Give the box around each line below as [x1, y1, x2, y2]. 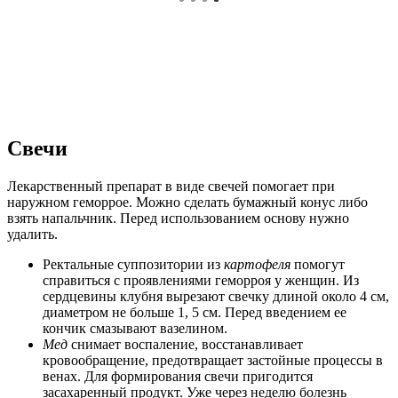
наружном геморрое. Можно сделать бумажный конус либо [7, 195, 368, 211]
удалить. [7, 227, 58, 243]
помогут [291, 257, 345, 273]
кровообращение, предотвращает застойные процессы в [43, 353, 383, 369]
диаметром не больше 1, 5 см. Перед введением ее [43, 305, 346, 321]
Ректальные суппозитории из [43, 257, 224, 273]
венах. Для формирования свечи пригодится [43, 369, 313, 385]
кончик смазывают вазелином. [43, 321, 227, 337]
